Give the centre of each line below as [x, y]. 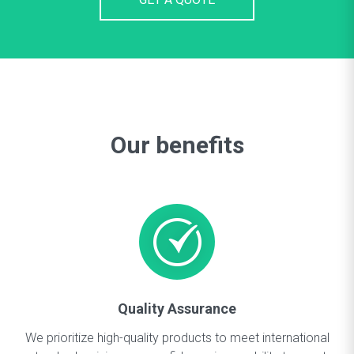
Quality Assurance [177, 309]
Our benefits [177, 145]
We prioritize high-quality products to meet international [177, 338]
